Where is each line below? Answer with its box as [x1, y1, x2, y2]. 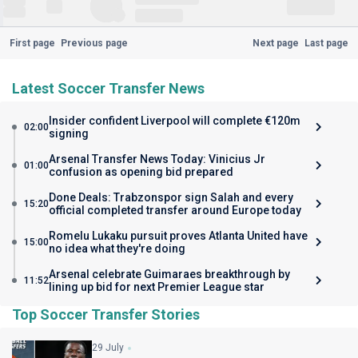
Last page [304, 38, 349, 49]
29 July [92, 342, 124, 353]
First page [9, 38, 55, 49]
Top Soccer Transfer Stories [12, 306, 200, 323]
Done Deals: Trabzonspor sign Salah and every [49, 191, 293, 204]
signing [49, 127, 89, 140]
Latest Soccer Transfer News [12, 80, 205, 97]
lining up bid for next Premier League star [49, 280, 265, 293]
